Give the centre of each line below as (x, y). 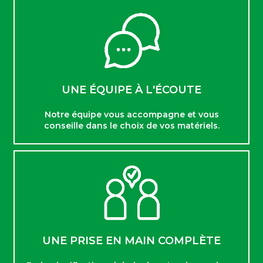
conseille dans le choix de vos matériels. (131, 125)
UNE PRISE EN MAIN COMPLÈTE (131, 241)
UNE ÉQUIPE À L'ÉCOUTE (131, 90)
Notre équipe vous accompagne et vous (131, 114)
